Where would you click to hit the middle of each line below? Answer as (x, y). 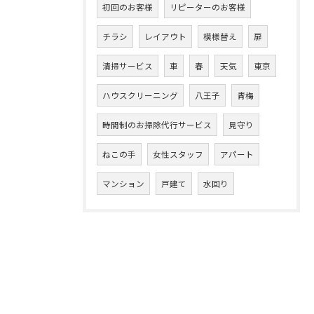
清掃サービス (128, 65)
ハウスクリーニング (140, 95)
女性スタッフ (178, 153)
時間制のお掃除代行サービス (157, 124)
